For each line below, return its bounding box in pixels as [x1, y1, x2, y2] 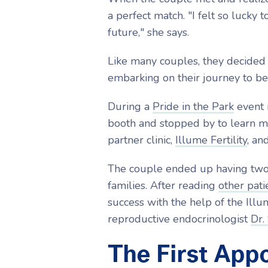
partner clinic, [107, 132, 175, 147]
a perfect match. [107, 8, 188, 23]
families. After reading [107, 178, 218, 193]
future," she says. [107, 25, 189, 39]
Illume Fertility [175, 132, 247, 147]
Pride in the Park [152, 99, 234, 114]
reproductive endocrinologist [107, 211, 251, 226]
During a [107, 99, 153, 114]
